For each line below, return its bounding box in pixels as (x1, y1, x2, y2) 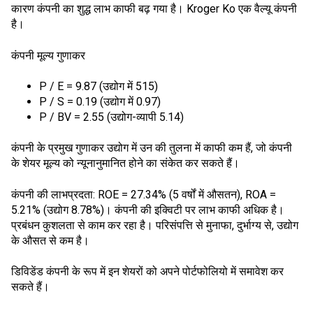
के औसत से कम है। (11, 233, 89, 247)
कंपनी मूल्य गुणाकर (11, 48, 85, 63)
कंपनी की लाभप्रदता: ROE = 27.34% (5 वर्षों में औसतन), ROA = (11, 187, 276, 201)
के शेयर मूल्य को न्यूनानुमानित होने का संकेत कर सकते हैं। (11, 156, 240, 170)
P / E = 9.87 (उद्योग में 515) (39, 79, 158, 93)
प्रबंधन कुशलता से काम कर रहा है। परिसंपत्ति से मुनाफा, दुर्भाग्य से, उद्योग (11, 218, 298, 232)
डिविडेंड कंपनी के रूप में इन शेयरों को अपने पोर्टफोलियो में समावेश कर (11, 264, 284, 278)
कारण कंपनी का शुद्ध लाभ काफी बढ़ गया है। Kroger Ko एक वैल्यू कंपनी (11, 1, 297, 15)
